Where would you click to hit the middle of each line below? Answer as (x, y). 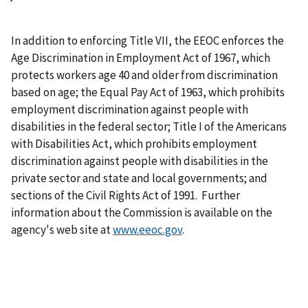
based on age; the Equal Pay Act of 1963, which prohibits (148, 92)
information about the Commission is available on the (142, 213)
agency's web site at (62, 230)
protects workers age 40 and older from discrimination (144, 75)
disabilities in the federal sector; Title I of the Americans (149, 127)
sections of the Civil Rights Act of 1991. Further (125, 196)
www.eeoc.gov (147, 230)
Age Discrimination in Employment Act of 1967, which (141, 58)
